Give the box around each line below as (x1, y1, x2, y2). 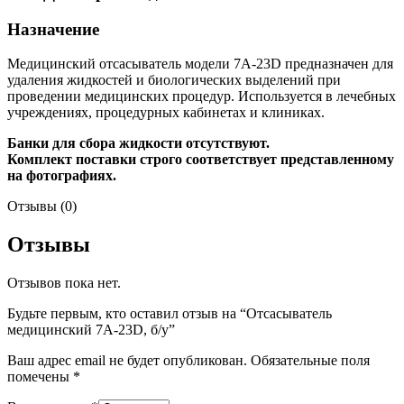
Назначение (7, 19, 99, 39)
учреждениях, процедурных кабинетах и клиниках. (7, 105, 325, 121)
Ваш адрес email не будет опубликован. (7, 353, 247, 369)
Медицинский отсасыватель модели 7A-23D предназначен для (7, 56, 393, 72)
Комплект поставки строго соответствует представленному (7, 151, 394, 168)
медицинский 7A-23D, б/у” (7, 322, 175, 338)
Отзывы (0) (7, 198, 77, 215)
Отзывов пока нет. (7, 275, 121, 291)
